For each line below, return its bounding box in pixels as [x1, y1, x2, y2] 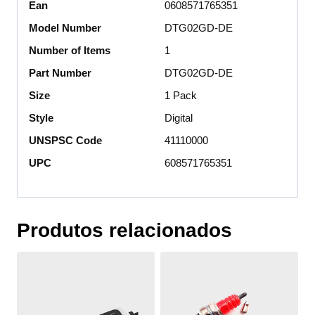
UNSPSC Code [29, 134, 102, 146]
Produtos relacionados [17, 219, 232, 242]
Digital [165, 111, 193, 124]
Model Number [29, 21, 101, 34]
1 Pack [165, 89, 197, 101]
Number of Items [29, 44, 110, 56]
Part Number [29, 66, 91, 79]
